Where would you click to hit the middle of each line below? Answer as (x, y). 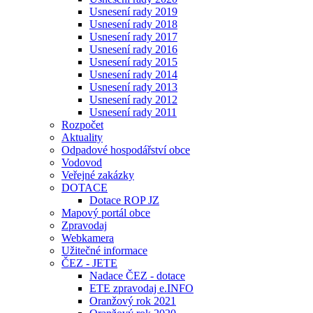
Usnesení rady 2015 (133, 61)
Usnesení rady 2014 (133, 74)
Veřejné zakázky (98, 175)
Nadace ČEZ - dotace (137, 275)
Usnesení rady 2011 (133, 112)
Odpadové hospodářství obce (126, 150)
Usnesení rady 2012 (133, 99)
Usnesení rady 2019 (133, 11)
